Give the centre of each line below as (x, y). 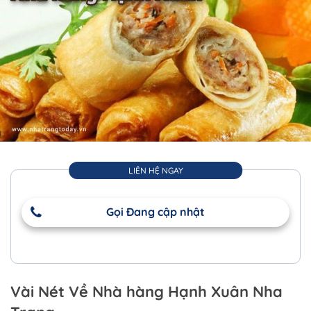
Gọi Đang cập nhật (155, 211)
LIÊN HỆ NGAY (155, 170)
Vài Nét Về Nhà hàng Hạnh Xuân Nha (146, 291)
